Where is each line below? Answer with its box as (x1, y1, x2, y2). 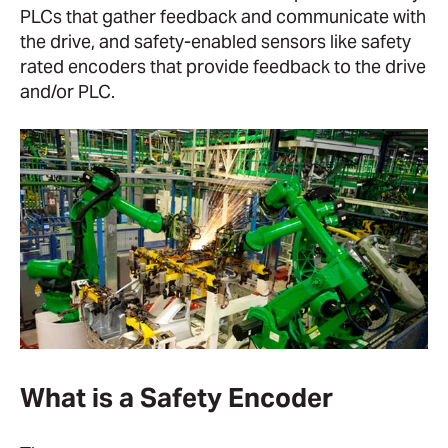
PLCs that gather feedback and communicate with (20, 4, 426, 28)
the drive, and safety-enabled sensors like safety (20, 29, 411, 53)
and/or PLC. (20, 79, 115, 103)
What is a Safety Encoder (20, 380, 333, 414)
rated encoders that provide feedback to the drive (20, 54, 426, 78)
